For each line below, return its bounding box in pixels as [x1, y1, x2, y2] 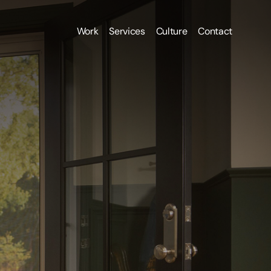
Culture [155, 24, 188, 38]
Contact [198, 24, 232, 38]
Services [109, 24, 145, 38]
